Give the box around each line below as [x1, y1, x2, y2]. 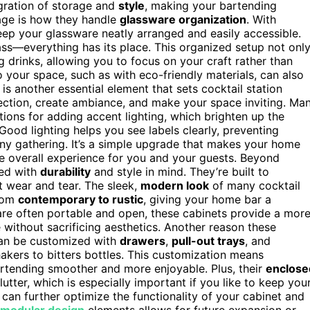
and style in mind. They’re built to [91, 164, 269, 179]
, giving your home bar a [143, 192, 271, 206]
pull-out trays [172, 233, 245, 248]
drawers [120, 233, 165, 248]
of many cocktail [209, 178, 300, 192]
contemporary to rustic [18, 192, 143, 206]
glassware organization [120, 12, 246, 26]
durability [40, 164, 91, 179]
